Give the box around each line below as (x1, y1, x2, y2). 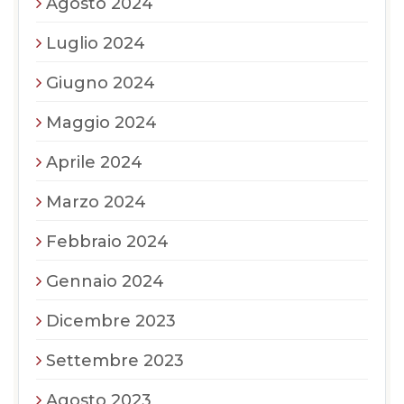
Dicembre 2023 (46, 311, 176, 331)
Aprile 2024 (46, 152, 142, 172)
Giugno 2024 (46, 73, 155, 93)
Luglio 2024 (46, 33, 145, 53)
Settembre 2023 (46, 351, 184, 371)
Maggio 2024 (46, 113, 157, 133)
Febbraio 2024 (46, 232, 169, 252)
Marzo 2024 (46, 192, 146, 212)
